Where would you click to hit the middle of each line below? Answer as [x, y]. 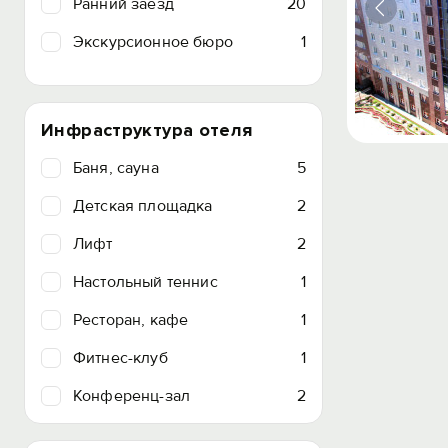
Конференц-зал [132, 396]
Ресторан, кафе [131, 320]
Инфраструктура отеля [147, 130]
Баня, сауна [116, 168]
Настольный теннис [145, 282]
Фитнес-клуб [120, 358]
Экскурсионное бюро [153, 42]
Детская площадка [143, 206]
